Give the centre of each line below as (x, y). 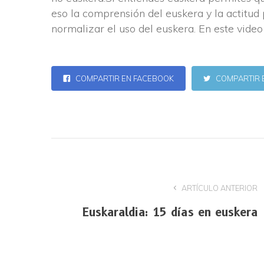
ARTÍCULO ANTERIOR (219, 188)
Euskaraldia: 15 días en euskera (170, 212)
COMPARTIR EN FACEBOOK (124, 78)
